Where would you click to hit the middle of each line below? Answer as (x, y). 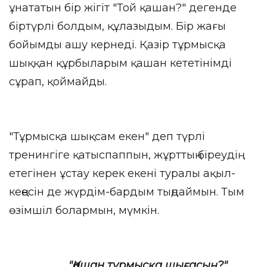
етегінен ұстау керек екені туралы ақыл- (122, 173)
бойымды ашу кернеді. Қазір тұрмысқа (117, 45)
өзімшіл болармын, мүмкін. (84, 210)
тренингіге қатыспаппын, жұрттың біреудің (123, 155)
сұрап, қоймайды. (58, 82)
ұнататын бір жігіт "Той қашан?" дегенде (123, 8)
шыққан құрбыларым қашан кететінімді (120, 63)
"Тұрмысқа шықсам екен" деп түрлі (107, 136)
